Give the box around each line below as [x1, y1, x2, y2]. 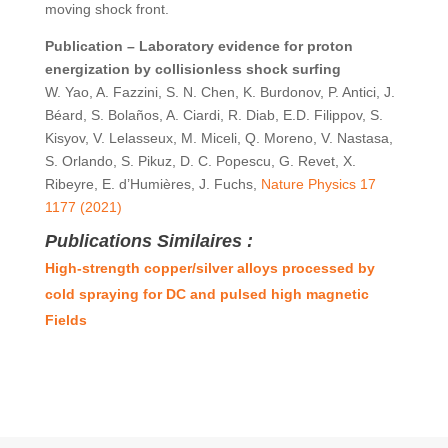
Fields [44, 312, 87, 328]
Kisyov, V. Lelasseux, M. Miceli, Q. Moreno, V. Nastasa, [44, 130, 393, 146]
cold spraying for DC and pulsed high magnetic [44, 286, 369, 302]
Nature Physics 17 [260, 176, 376, 192]
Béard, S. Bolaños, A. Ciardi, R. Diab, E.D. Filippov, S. [44, 107, 383, 123]
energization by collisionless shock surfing [44, 61, 341, 77]
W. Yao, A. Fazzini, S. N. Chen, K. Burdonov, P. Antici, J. [44, 84, 395, 100]
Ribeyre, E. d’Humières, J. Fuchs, [44, 176, 261, 192]
